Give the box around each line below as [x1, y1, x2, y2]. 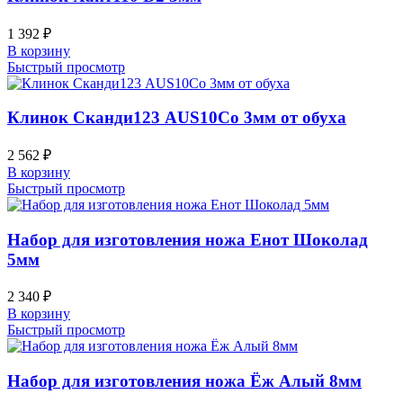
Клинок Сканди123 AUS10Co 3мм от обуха [7, 108, 346, 128]
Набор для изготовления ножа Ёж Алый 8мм [7, 372, 362, 391]
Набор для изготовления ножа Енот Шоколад [7, 229, 368, 249]
